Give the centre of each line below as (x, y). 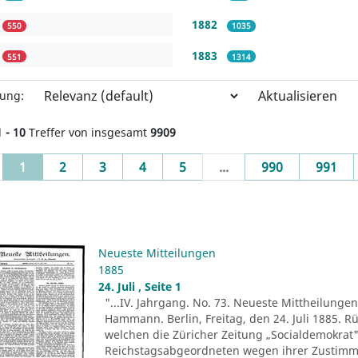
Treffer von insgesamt (88, 132)
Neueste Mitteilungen (157, 253)
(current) (53, 166)
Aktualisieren (298, 95)
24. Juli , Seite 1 (140, 286)
